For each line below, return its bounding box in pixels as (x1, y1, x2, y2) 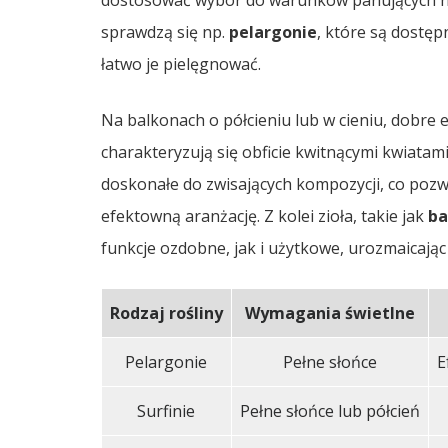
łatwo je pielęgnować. (100, 53, 261, 75)
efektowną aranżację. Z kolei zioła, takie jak (100, 205, 428, 227)
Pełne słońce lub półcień (239, 400, 420, 422)
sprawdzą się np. (100, 21, 229, 43)
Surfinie (137, 400, 196, 422)
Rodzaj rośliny (109, 302, 223, 324)
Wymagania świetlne (244, 302, 415, 324)
